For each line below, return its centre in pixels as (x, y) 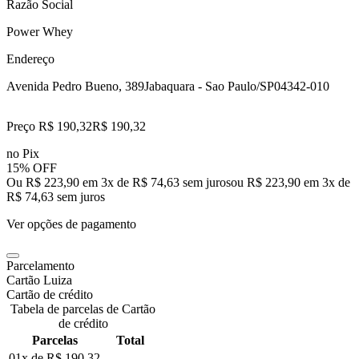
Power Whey (40, 31)
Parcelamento (40, 265)
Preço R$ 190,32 (49, 126)
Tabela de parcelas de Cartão (83, 309)
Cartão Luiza (39, 280)
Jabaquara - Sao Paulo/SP (209, 86)
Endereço (30, 58)
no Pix (23, 153)
